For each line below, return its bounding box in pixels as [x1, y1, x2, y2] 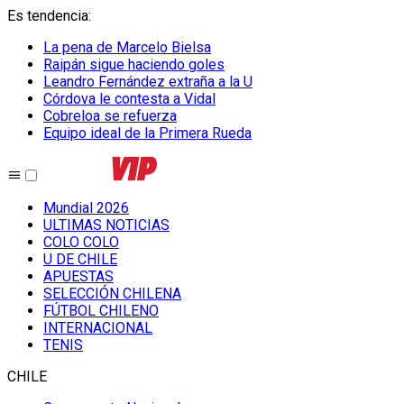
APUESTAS [43, 268, 114, 285]
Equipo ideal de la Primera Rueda [43, 124, 252, 142]
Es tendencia [7, 7, 88, 24]
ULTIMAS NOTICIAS [43, 216, 170, 234]
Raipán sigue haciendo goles [43, 56, 225, 73]
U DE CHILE [43, 251, 117, 268]
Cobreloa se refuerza [43, 107, 177, 124]
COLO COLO [43, 234, 119, 251]
